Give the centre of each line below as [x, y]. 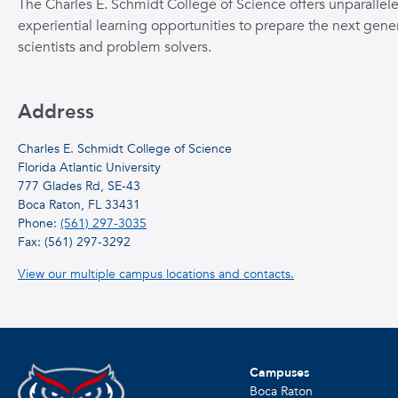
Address [56, 112]
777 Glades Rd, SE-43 [79, 186]
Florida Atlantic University [89, 167]
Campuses [279, 373]
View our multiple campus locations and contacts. [156, 274]
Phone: [39, 223]
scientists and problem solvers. [115, 47]
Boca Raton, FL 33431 [79, 205]
